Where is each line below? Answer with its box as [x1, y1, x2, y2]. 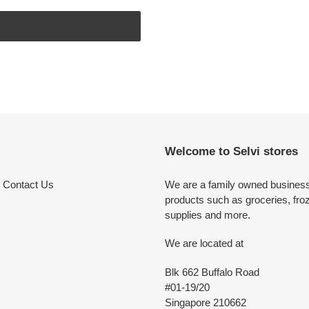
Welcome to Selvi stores [165, 145, 298, 159]
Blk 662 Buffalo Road [165, 266, 259, 278]
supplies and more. [165, 208, 250, 221]
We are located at [165, 237, 243, 250]
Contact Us [3, 178, 54, 190]
